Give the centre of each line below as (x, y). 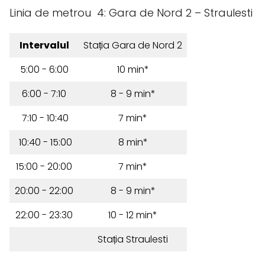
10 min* (133, 70)
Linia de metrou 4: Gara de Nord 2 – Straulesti (131, 13)
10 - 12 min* (133, 215)
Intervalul (44, 45)
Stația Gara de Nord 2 (133, 45)
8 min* (133, 142)
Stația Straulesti (133, 239)
